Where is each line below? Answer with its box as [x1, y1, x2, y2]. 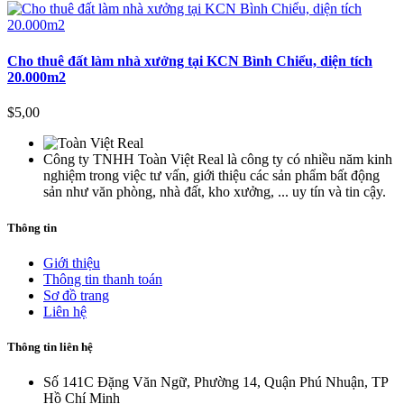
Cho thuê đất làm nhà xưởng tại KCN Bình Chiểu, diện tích [7, 52, 372, 69]
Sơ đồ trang [43, 287, 109, 303]
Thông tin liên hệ [7, 339, 93, 353]
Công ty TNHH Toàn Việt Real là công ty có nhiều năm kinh [43, 151, 392, 168]
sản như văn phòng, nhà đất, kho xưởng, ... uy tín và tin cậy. [43, 184, 386, 200]
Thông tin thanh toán [43, 271, 162, 287]
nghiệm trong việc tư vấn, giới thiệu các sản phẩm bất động [43, 168, 380, 184]
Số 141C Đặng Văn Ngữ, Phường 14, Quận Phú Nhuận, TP [43, 374, 388, 390]
